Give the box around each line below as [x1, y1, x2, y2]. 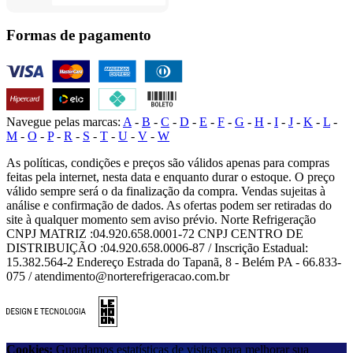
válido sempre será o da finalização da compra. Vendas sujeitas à [6, 184, 325, 199]
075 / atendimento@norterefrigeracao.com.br [6, 269, 229, 284]
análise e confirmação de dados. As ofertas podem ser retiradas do [6, 199, 332, 213]
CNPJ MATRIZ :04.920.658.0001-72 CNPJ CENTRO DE [6, 227, 303, 241]
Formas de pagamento [6, 27, 151, 44]
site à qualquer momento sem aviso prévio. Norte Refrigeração [6, 213, 316, 227]
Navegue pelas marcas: [6, 115, 121, 129]
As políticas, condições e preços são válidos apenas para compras [6, 156, 329, 170]
